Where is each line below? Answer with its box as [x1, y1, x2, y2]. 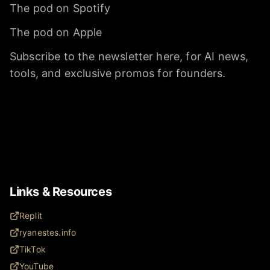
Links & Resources [10, 184, 112, 199]
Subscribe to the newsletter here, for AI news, [10, 49, 249, 63]
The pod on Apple [10, 25, 102, 39]
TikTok [19, 243, 46, 254]
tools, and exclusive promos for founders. [10, 66, 226, 80]
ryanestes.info [19, 227, 77, 237]
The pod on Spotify [10, 1, 110, 14]
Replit [19, 210, 42, 221]
